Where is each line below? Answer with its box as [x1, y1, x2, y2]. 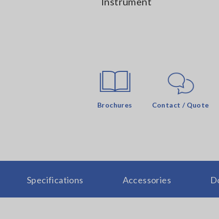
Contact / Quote [152, 100, 209, 109]
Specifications [26, 174, 84, 185]
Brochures [97, 100, 132, 109]
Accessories [122, 174, 171, 185]
